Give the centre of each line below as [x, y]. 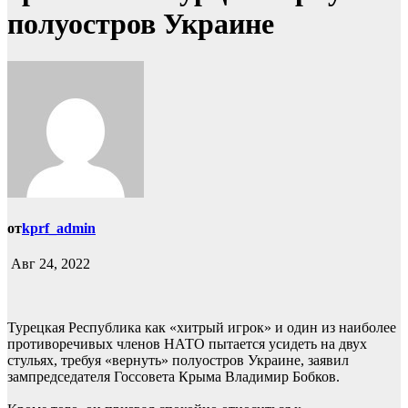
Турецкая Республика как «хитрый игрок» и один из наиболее [202, 328]
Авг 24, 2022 [49, 264]
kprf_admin [59, 229]
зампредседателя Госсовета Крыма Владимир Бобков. [173, 377]
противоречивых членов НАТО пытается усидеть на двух [187, 344]
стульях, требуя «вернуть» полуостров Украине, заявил [178, 361]
